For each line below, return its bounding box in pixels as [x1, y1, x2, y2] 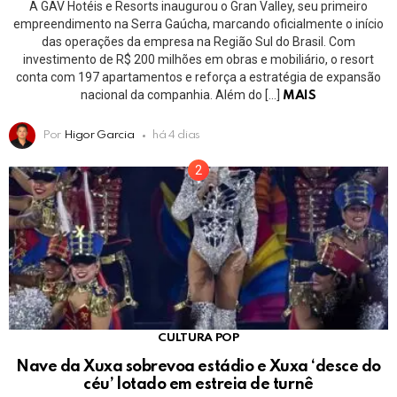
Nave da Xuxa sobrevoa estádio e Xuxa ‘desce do [16, 358, 381, 375]
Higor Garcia [63, 129, 135, 142]
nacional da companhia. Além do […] [81, 88, 284, 103]
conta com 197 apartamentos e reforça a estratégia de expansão [16, 70, 381, 85]
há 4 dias [152, 129, 201, 142]
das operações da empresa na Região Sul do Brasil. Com [42, 35, 355, 50]
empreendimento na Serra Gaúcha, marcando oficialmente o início [13, 17, 384, 32]
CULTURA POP [158, 331, 239, 344]
